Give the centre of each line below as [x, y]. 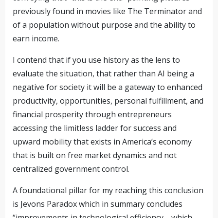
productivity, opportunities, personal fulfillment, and [108, 101]
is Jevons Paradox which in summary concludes [98, 204]
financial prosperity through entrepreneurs [92, 114]
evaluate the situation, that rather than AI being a [104, 73]
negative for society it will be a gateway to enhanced [108, 87]
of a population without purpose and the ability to [104, 25]
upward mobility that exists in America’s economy [102, 142]
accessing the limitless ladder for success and [95, 128]
